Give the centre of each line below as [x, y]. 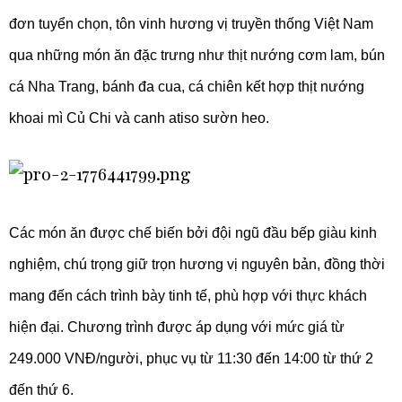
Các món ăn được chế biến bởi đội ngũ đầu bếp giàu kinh [192, 232]
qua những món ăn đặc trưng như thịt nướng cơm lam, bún [197, 55]
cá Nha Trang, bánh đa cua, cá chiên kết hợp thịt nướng [186, 86]
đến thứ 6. [41, 389]
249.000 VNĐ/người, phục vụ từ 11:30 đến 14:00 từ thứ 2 [191, 358]
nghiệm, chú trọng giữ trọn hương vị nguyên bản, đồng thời [197, 264]
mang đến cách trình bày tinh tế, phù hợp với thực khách [188, 295]
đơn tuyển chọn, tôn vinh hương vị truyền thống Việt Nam [191, 23]
